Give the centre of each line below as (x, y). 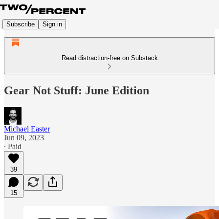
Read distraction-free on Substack (109, 58)
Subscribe (21, 24)
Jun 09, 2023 (24, 137)
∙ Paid (13, 146)
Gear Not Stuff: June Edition (77, 90)
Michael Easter (27, 129)
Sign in (52, 24)
